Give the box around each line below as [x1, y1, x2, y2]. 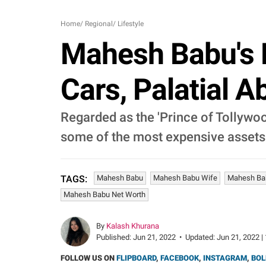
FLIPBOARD [116, 254, 156, 262]
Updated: [185, 233, 217, 242]
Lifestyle [118, 20, 144, 28]
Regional [85, 20, 113, 28]
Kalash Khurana [106, 221, 159, 230]
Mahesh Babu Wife [153, 173, 217, 182]
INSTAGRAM [203, 254, 247, 262]
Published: [96, 233, 133, 242]
